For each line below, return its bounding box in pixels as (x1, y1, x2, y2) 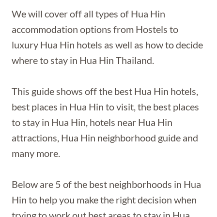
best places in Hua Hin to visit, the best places (12, 101, 199, 112)
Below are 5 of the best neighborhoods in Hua (12, 178, 201, 190)
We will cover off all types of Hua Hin (12, 8, 165, 19)
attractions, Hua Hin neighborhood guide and (12, 132, 198, 143)
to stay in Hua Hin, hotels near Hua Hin (12, 116, 172, 128)
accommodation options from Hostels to (12, 23, 178, 35)
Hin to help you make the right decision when (12, 194, 197, 205)
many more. (12, 147, 60, 159)
